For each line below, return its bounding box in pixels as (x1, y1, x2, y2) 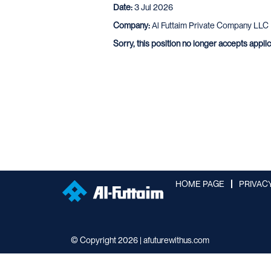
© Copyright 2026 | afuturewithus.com (71, 235, 209, 245)
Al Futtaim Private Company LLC (152, 20, 269, 30)
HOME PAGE (175, 178, 224, 189)
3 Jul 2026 (134, 2, 173, 12)
